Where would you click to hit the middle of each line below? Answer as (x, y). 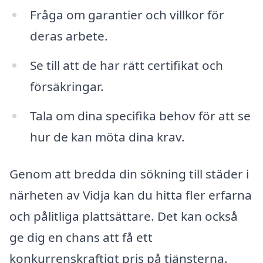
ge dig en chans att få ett (81, 237)
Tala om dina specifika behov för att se (140, 115)
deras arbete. (69, 36)
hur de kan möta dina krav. (107, 136)
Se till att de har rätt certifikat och (126, 65)
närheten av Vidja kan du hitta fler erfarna (131, 195)
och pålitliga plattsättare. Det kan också (124, 216)
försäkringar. (67, 86)
